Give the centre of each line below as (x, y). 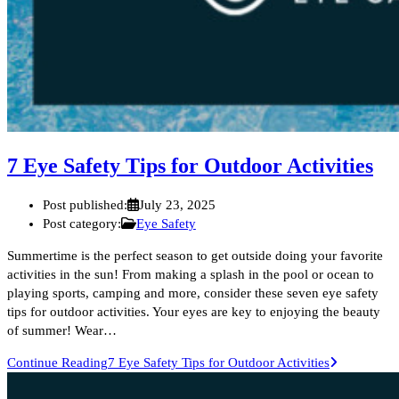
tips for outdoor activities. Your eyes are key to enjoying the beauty (194, 311)
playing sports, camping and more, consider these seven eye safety (193, 293)
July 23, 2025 (178, 204)
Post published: (85, 204)
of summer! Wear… (62, 330)
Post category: (82, 223)
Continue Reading (57, 362)
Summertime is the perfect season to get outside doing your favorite (195, 255)
